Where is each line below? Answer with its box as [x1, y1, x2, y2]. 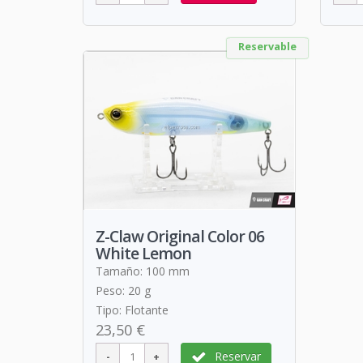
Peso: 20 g [96, 282, 151, 298]
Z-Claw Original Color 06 [96, 224, 264, 247]
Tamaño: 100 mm [96, 263, 193, 279]
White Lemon [96, 241, 191, 264]
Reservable [237, 40, 297, 54]
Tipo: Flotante [96, 301, 169, 318]
